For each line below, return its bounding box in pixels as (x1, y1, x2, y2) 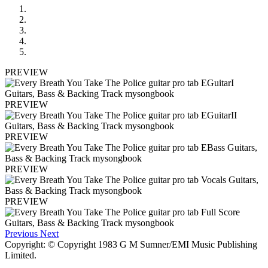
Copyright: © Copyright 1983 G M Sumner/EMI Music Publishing (5, 239, 257, 249)
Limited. (5, 249, 36, 260)
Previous (5, 228, 38, 239)
